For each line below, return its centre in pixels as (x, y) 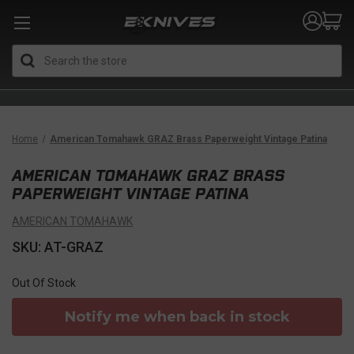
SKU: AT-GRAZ (58, 247)
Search (195, 53)
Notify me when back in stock (177, 316)
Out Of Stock (44, 283)
